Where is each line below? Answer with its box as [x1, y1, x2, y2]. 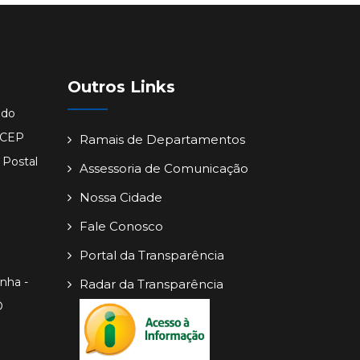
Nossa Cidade [79, 190, 162, 206]
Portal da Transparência [79, 247, 224, 264]
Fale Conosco [79, 219, 163, 235]
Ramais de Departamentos [79, 132, 245, 148]
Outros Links [67, 77, 175, 97]
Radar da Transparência [79, 276, 223, 292]
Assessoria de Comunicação [79, 161, 248, 177]
